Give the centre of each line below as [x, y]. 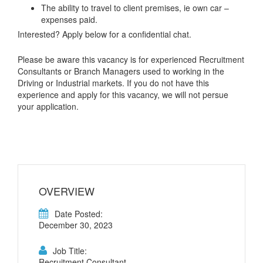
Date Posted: [79, 214]
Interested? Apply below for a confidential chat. [104, 34]
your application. [48, 107]
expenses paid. [69, 19]
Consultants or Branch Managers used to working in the [121, 71]
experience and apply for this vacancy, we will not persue [123, 95]
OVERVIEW [67, 191]
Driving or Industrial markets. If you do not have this [113, 83]
